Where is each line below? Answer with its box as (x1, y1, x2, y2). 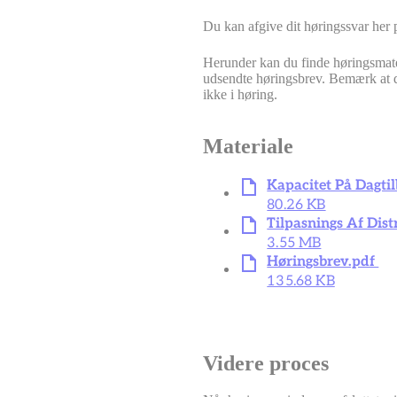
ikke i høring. (203, 86, 278, 102)
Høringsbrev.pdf (267, 253, 379, 270)
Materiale (203, 134, 294, 158)
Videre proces (203, 351, 330, 375)
